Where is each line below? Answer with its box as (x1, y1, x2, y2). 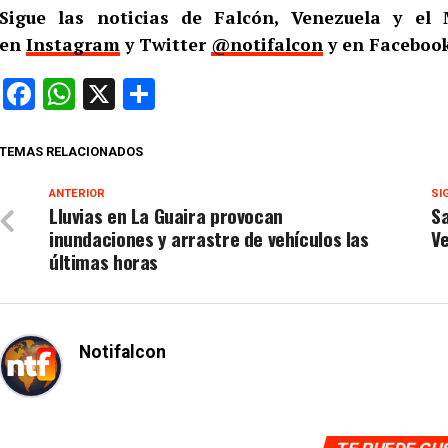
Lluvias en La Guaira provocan (49, 201, 283, 230)
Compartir (155, 75, 296, 113)
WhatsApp (75, 75, 219, 113)
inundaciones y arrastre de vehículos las (49, 224, 369, 253)
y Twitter (120, 33, 211, 56)
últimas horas (49, 247, 159, 276)
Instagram (26, 33, 120, 56)
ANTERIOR (49, 187, 105, 200)
